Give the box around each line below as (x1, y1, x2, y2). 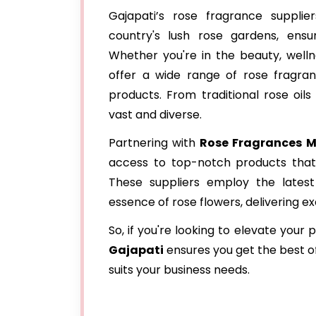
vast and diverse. (109, 107, 202, 123)
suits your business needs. (109, 262, 250, 278)
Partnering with (109, 135, 200, 151)
